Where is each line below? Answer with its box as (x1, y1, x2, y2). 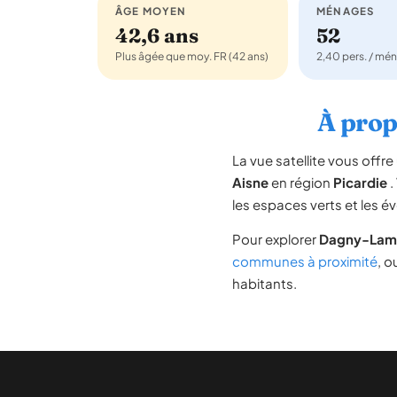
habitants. (232, 275, 297, 292)
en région (269, 174, 333, 191)
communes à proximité (232, 253, 378, 269)
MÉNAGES (316, 4, 375, 18)
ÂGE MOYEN (115, 4, 187, 18)
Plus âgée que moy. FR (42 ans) (115, 50, 269, 63)
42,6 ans (115, 23, 198, 48)
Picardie (333, 174, 387, 191)
